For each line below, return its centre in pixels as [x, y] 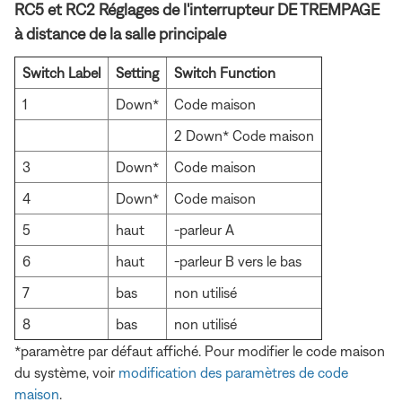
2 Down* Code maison [244, 136]
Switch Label [61, 73]
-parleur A [204, 230]
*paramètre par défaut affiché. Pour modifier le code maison [200, 351]
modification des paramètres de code [233, 373]
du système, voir [66, 373]
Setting [137, 73]
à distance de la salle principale [120, 34]
